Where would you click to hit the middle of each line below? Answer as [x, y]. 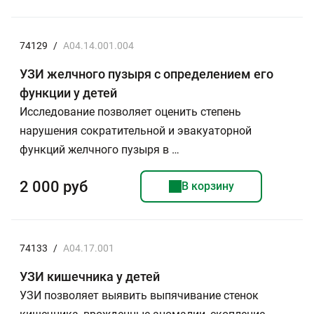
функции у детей [68, 93]
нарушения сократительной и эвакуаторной [136, 131]
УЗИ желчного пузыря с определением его [146, 74]
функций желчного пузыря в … [100, 150]
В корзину [207, 186]
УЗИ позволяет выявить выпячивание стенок [139, 295]
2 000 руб [54, 186]
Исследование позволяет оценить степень [130, 112]
